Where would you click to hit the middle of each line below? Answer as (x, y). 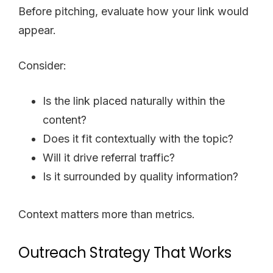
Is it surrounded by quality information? (140, 176)
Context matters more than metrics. (107, 214)
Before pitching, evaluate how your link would (133, 11)
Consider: (42, 65)
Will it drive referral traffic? (109, 157)
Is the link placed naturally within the (134, 101)
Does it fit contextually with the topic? (138, 138)
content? (65, 119)
